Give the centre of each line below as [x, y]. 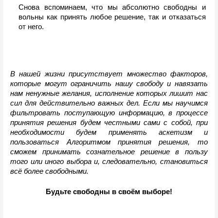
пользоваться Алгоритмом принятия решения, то [109, 142]
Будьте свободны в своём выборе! [109, 192]
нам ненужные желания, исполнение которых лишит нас [109, 94]
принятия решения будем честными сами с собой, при [109, 123]
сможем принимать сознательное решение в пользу [109, 152]
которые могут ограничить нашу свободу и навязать [109, 84]
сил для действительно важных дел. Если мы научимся [109, 103]
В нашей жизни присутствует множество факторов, [109, 74]
